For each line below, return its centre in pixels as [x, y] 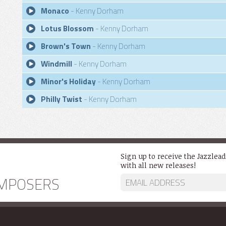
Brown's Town [66, 46]
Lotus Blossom [67, 29]
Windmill [56, 64]
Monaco [55, 11]
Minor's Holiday [68, 81]
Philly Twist [62, 99]
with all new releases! [158, 165]
